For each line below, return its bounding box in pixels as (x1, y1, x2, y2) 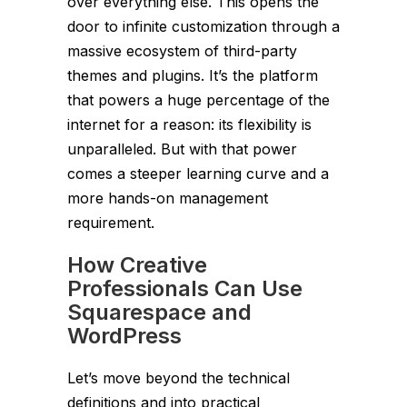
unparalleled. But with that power (67, 139, 297, 158)
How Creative (67, 251, 207, 278)
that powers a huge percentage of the (67, 90, 330, 109)
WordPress (67, 322, 182, 349)
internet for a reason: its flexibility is (67, 114, 312, 134)
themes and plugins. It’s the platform (67, 65, 318, 84)
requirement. (67, 213, 154, 232)
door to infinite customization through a (67, 16, 340, 35)
